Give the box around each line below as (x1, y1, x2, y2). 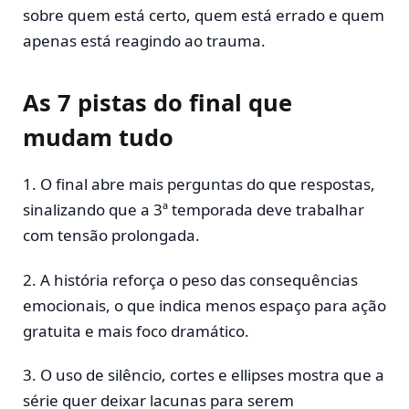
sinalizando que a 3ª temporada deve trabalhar (23, 199, 364, 221)
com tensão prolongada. (23, 225, 200, 246)
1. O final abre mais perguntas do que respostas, (23, 173, 375, 195)
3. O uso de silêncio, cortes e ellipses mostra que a (23, 364, 384, 386)
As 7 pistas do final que (23, 87, 292, 119)
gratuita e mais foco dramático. (23, 320, 249, 341)
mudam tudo (23, 121, 173, 153)
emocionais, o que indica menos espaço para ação (23, 294, 386, 316)
